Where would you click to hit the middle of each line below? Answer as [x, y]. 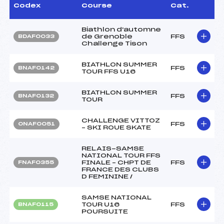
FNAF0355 [36, 162]
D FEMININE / [107, 176]
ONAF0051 [36, 124]
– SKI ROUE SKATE [116, 127]
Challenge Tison [114, 43]
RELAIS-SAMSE [113, 148]
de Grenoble [107, 36]
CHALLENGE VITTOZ [121, 120]
